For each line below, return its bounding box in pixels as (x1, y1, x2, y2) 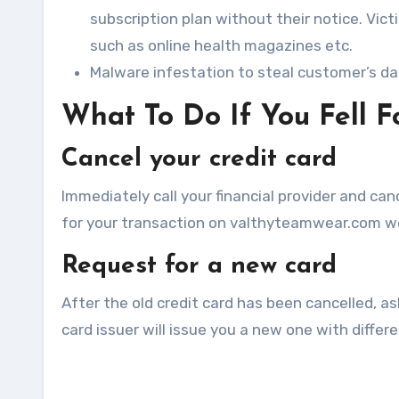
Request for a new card (61, 253, 337, 279)
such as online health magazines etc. (90, 36, 353, 54)
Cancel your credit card (61, 146, 337, 172)
